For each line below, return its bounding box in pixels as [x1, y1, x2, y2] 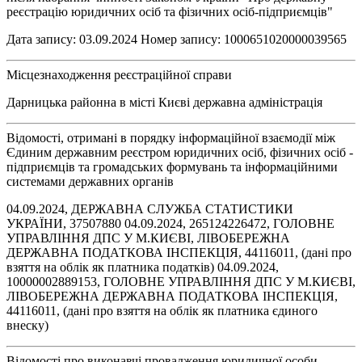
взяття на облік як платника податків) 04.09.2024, [6, 259, 279, 274]
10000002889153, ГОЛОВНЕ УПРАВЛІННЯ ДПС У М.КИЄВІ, [6, 274, 356, 288]
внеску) [6, 318, 48, 332]
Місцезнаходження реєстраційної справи [6, 67, 232, 82]
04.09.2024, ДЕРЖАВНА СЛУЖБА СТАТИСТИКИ [6, 201, 293, 216]
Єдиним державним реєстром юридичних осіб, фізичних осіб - [6, 145, 353, 159]
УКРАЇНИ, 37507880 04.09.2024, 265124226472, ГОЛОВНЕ [6, 216, 335, 230]
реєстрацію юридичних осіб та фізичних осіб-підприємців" [6, 4, 333, 19]
